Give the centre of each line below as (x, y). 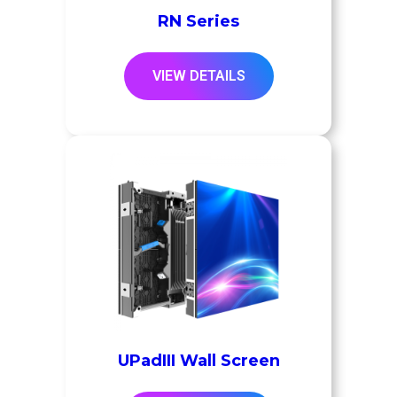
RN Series (198, 21)
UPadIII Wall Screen (198, 360)
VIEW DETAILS (198, 75)
